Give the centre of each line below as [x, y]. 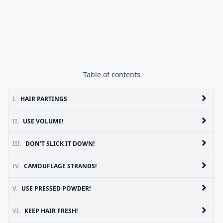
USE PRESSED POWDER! [56, 188]
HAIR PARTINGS [44, 99]
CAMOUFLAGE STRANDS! [60, 166]
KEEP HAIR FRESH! [51, 211]
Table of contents [111, 74]
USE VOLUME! [43, 121]
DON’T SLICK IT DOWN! [60, 143]
